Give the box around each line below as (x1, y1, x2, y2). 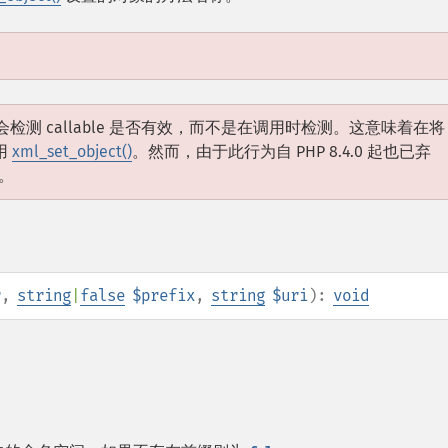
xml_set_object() (12, 142, 132, 161)
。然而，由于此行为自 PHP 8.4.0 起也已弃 (132, 142, 431, 161)
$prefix (132, 286, 195, 305)
